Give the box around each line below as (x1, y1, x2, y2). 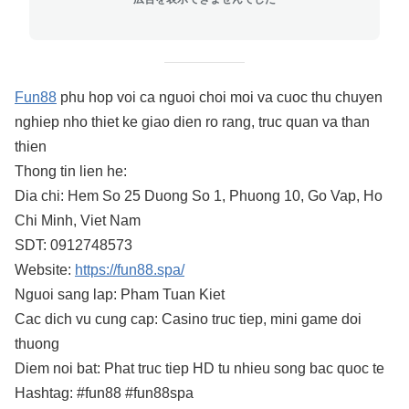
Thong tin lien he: (15, 163, 127, 179)
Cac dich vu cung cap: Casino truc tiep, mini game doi (15, 311, 362, 327)
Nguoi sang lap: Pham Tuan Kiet (15, 287, 225, 302)
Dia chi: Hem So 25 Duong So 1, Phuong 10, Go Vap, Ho (15, 188, 383, 204)
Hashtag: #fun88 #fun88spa (15, 385, 194, 401)
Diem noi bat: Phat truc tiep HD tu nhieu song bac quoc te (15, 361, 384, 376)
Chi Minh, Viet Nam (15, 213, 141, 228)
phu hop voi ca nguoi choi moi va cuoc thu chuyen (57, 89, 383, 105)
